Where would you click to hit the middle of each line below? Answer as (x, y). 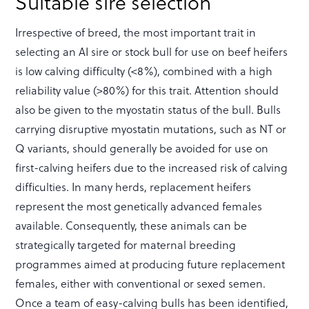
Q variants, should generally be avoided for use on (142, 148)
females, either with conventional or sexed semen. (141, 283)
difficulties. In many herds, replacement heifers (133, 186)
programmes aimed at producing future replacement (150, 263)
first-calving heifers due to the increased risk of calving (152, 167)
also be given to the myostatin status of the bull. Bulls (148, 109)
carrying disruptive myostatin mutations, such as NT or (151, 128)
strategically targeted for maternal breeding (126, 244)
